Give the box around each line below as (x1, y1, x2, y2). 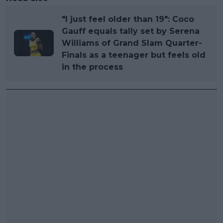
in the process (62, 62, 123, 72)
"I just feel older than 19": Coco (62, 14, 194, 24)
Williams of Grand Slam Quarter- (62, 38, 202, 48)
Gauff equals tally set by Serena (62, 26, 200, 36)
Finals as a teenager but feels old (62, 50, 206, 60)
